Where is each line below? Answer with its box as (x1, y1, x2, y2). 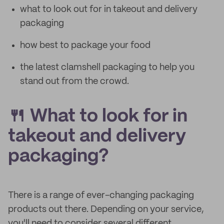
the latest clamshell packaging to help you (20, 63, 194, 72)
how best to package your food (20, 41, 150, 50)
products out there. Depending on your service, (8, 205, 204, 214)
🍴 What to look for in (8, 108, 187, 125)
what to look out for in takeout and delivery (20, 5, 197, 14)
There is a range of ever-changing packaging (8, 191, 194, 200)
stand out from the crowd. (20, 77, 129, 86)
